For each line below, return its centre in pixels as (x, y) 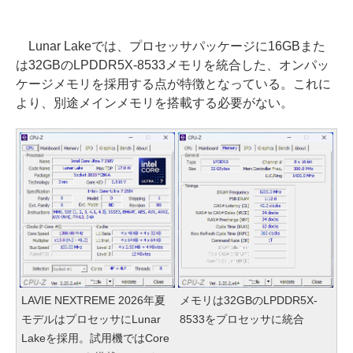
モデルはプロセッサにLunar (91, 319)
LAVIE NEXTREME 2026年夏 (93, 300)
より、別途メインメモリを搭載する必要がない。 (154, 103)
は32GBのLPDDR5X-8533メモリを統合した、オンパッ (173, 65)
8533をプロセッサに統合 (242, 319)
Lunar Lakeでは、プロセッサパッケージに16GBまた (171, 46)
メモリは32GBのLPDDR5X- (249, 300)
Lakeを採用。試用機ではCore (95, 338)
